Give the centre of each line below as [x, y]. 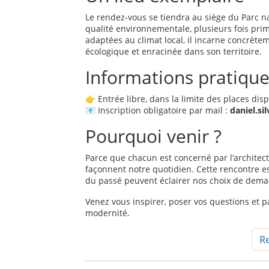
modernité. [107, 213]
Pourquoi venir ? [153, 136]
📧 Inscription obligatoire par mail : [158, 110]
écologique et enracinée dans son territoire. [174, 51]
